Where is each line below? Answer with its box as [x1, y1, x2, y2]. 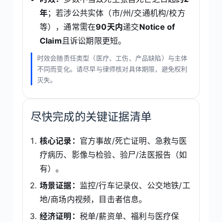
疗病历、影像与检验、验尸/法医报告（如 [39, 150, 187, 160]
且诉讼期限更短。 [61, 35, 126, 46]
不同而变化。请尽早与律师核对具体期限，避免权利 [37, 64, 188, 73]
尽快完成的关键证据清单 [30, 110, 152, 123]
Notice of [139, 21, 175, 32]
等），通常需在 [39, 21, 96, 32]
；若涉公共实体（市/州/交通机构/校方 [48, 7, 185, 18]
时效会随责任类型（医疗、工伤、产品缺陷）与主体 [37, 54, 188, 62]
